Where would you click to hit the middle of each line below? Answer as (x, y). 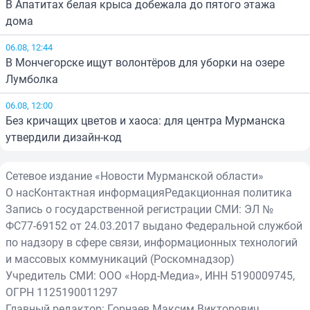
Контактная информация (99, 192)
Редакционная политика (228, 192)
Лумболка (32, 79)
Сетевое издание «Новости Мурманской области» (135, 175)
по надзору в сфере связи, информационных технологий (152, 242)
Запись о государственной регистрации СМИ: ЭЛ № (139, 209)
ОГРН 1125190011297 (62, 292)
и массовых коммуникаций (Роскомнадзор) (120, 258)
